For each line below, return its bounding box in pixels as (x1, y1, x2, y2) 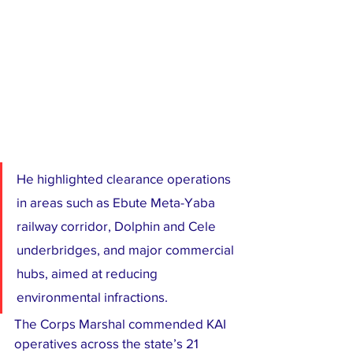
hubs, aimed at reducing (17, 266, 161, 281)
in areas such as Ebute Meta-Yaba (17, 195, 218, 210)
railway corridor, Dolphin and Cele (17, 218, 219, 234)
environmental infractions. (17, 289, 168, 305)
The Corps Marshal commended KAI (14, 316, 229, 332)
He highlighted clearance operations (17, 171, 234, 187)
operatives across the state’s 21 (14, 336, 202, 351)
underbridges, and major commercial (17, 242, 237, 258)
